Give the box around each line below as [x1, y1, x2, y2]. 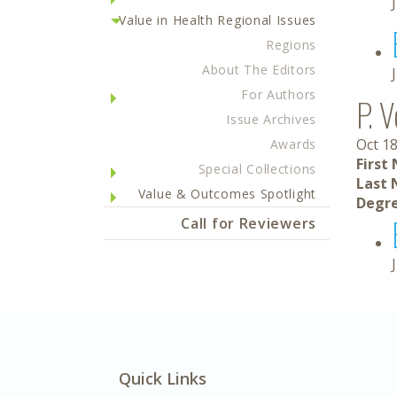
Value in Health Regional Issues [119, 12, 316, 28]
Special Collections [198, 160, 316, 177]
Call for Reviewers [181, 214, 316, 233]
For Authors [241, 86, 316, 103]
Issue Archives [226, 111, 316, 128]
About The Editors [202, 61, 316, 78]
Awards [269, 136, 316, 152]
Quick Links [119, 368, 206, 389]
